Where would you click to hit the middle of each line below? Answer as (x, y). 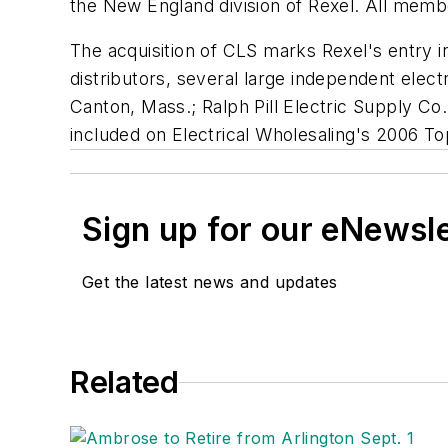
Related (124, 382)
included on (121, 135)
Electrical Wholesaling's (271, 135)
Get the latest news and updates (210, 282)
